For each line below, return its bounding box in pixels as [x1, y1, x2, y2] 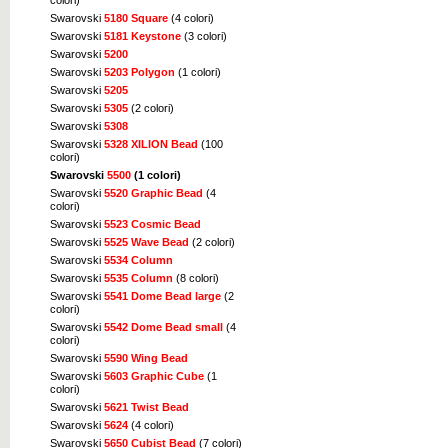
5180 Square [104, 12, 168, 25]
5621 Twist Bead [104, 401, 189, 414]
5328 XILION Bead [104, 138, 198, 151]
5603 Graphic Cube [104, 370, 204, 383]
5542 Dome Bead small [104, 321, 223, 334]
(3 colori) [181, 30, 227, 43]
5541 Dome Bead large [104, 290, 221, 303]
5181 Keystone [104, 30, 181, 43]
